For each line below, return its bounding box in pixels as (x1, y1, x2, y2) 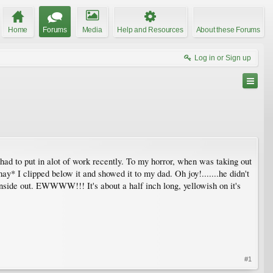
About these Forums (196, 25, 260, 34)
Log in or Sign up (194, 53, 251, 62)
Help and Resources (117, 25, 183, 34)
